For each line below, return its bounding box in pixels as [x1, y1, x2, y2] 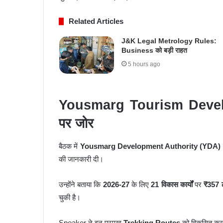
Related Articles [69, 17, 123, 26]
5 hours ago [127, 61, 160, 68]
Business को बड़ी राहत [121, 46, 187, 55]
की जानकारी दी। [59, 154, 104, 163]
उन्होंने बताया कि [59, 180, 103, 189]
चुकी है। [59, 193, 81, 202]
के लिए [129, 180, 151, 189]
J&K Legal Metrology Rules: [121, 37, 217, 45]
